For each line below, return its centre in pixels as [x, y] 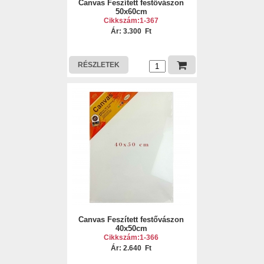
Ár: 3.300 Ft [131, 31]
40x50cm [131, 228]
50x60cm [131, 11]
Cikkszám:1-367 [131, 21]
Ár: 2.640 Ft [131, 248]
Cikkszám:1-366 [131, 237]
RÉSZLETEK [98, 65]
